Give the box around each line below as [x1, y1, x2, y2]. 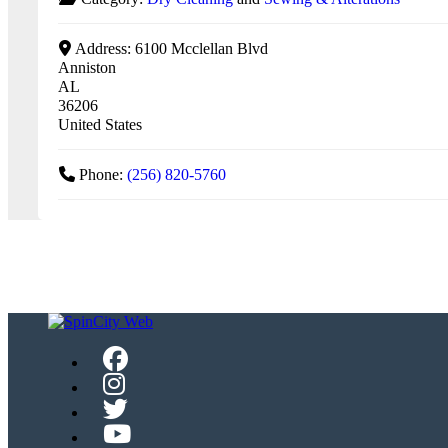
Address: [74, 39, 135, 57]
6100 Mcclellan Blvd [134, 39, 268, 57]
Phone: [78, 165, 127, 183]
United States [58, 115, 142, 133]
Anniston [58, 58, 116, 76]
